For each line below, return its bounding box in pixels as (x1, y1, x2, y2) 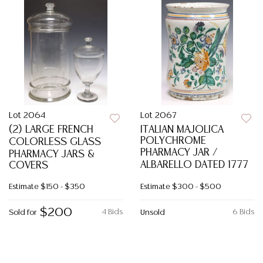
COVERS (9, 160, 48, 171)
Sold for (9, 209, 36, 217)
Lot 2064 (9, 112, 45, 120)
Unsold (140, 209, 165, 217)
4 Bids (102, 208, 123, 216)
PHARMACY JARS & (9, 149, 95, 160)
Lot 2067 (140, 112, 176, 120)
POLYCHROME (140, 136, 206, 146)
